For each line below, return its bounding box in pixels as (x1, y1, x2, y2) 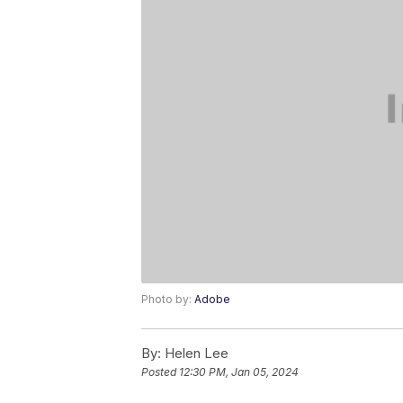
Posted (141, 365, 179, 380)
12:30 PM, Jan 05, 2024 (179, 365, 299, 380)
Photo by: (141, 292, 194, 307)
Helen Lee (161, 345, 228, 363)
